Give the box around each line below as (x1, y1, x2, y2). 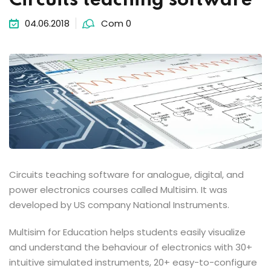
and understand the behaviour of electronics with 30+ (9, 241, 252, 254)
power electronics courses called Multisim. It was (9, 183, 227, 197)
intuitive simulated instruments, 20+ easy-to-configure (9, 256, 257, 269)
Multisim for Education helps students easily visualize (9, 226, 246, 239)
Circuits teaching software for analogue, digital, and (9, 168, 244, 181)
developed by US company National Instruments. (9, 198, 229, 212)
